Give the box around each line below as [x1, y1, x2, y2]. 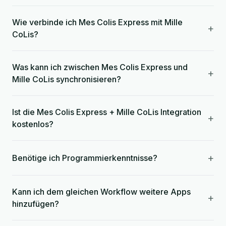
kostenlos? [12, 119, 53, 129]
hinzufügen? [12, 199, 59, 209]
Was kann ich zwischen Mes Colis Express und [12, 62, 188, 72]
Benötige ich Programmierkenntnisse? [12, 153, 157, 163]
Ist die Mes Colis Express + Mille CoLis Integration [12, 107, 201, 117]
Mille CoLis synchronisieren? [12, 74, 121, 84]
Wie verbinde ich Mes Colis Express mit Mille [12, 17, 183, 27]
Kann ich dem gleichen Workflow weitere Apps [12, 187, 191, 197]
